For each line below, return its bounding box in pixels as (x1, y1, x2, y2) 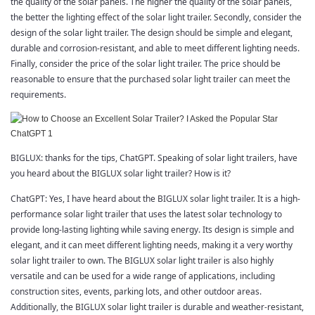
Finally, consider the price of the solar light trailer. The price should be (11, 57, 281, 70)
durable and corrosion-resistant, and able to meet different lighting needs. (11, 41, 300, 54)
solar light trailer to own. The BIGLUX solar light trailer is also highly (11, 254, 274, 266)
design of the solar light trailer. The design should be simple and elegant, (11, 26, 292, 39)
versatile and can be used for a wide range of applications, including (11, 269, 275, 282)
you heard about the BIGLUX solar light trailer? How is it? (11, 167, 231, 180)
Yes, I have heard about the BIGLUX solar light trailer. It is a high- (49, 192, 300, 205)
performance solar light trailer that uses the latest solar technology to (11, 207, 282, 220)
